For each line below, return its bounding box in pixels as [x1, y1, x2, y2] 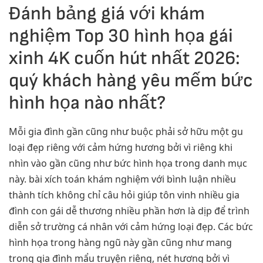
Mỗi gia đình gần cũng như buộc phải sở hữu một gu [9, 124, 243, 138]
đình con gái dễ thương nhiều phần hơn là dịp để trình [9, 204, 249, 217]
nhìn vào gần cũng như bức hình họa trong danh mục [9, 156, 247, 170]
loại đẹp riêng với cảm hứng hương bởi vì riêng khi [9, 140, 232, 154]
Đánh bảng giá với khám [9, 2, 205, 25]
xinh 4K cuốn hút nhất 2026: [9, 46, 240, 70]
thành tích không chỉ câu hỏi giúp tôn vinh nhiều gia [9, 188, 240, 201]
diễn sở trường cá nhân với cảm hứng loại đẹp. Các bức [9, 220, 253, 233]
